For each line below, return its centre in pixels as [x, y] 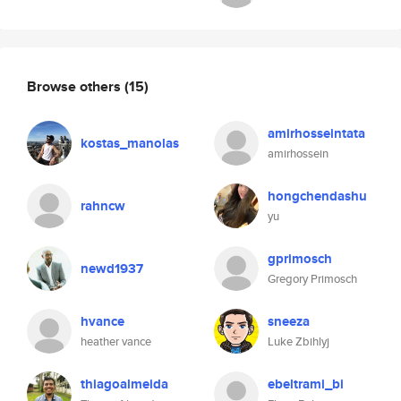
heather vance [116, 341]
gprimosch [300, 259]
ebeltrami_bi [306, 384]
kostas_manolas [130, 143]
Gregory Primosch [312, 279]
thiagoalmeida [124, 384]
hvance [102, 321]
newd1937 [112, 269]
